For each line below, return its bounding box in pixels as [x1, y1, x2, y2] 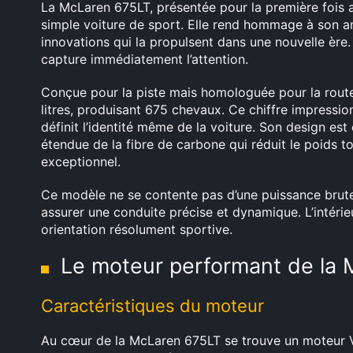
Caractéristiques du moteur [41, 295, 264, 316]
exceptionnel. [41, 154, 121, 169]
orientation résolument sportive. [41, 221, 232, 237]
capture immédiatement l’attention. [41, 51, 248, 67]
